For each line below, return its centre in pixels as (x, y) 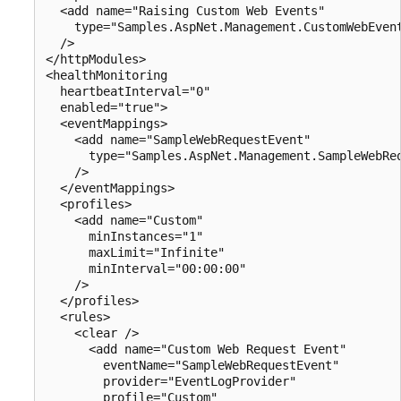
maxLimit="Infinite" (139, 252)
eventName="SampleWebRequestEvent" (192, 365)
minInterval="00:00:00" (149, 268)
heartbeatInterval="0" (132, 91)
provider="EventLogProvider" (175, 381)
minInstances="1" (128, 236)
